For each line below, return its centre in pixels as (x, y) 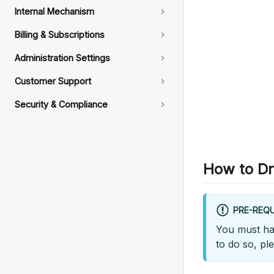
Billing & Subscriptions (60, 35)
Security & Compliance (61, 104)
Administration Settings (62, 58)
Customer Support (53, 81)
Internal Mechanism (54, 11)
